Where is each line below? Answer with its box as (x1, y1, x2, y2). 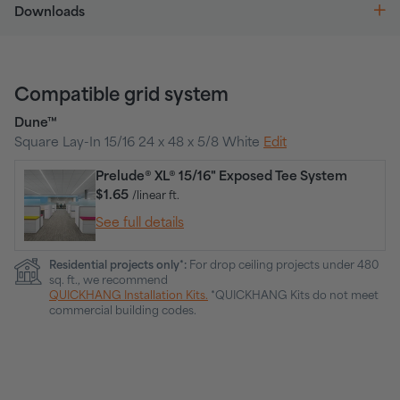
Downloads (14, 6, 85, 20)
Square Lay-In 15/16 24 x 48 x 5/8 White (14, 137, 263, 150)
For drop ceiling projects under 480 (187, 260, 379, 272)
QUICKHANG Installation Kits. (49, 290, 208, 303)
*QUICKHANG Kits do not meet (211, 290, 379, 303)
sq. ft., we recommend (49, 275, 168, 287)
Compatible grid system (14, 87, 229, 106)
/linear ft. (132, 190, 179, 203)
